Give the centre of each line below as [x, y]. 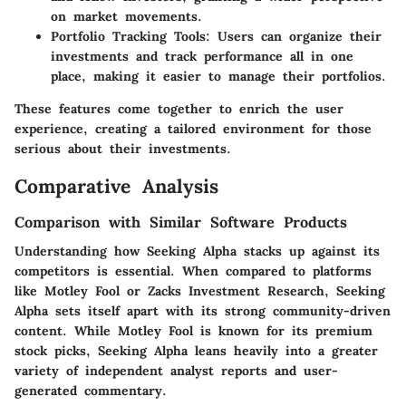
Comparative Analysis [116, 187]
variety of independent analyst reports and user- [176, 371]
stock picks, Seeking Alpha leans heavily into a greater [196, 351]
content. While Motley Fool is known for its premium [193, 331]
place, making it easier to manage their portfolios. [218, 77]
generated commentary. [91, 391]
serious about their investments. [123, 149]
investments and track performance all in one [202, 57]
